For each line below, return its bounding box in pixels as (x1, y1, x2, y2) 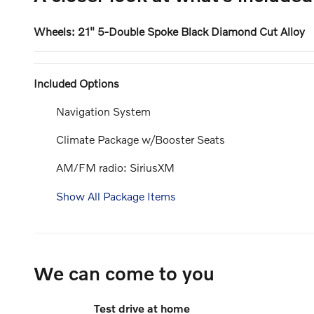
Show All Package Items (56, 189, 176, 203)
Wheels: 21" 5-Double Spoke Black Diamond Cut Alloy (34, 24, 305, 38)
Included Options (34, 76, 119, 90)
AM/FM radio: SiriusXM (56, 161, 175, 175)
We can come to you (34, 261, 214, 284)
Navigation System (56, 104, 151, 118)
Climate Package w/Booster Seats (56, 132, 225, 146)
